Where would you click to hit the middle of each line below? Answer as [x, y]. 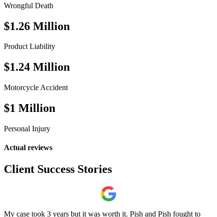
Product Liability [30, 46]
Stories [93, 169]
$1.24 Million [37, 67]
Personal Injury [27, 129]
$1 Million [30, 108]
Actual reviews [28, 148]
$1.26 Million [37, 26]
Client [21, 169]
